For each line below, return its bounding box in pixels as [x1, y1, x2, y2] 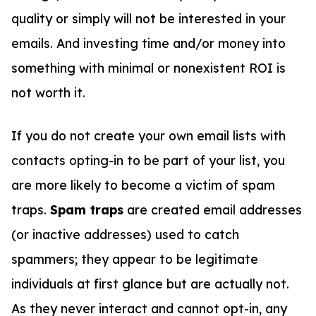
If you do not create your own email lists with [11, 128, 286, 144]
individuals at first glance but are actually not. [11, 276, 289, 292]
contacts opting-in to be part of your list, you [11, 152, 285, 169]
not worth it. [11, 84, 89, 100]
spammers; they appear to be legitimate [11, 251, 258, 267]
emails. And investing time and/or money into [11, 35, 286, 51]
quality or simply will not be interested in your [11, 10, 286, 26]
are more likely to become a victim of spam [11, 177, 275, 193]
